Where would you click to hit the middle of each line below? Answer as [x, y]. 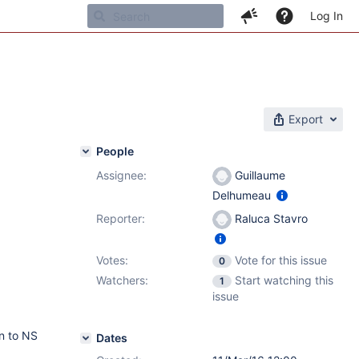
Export [306, 119]
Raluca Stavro [270, 218]
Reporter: [121, 218]
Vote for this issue [281, 260]
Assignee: [121, 175]
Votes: [112, 260]
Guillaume [258, 175]
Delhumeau [243, 196]
